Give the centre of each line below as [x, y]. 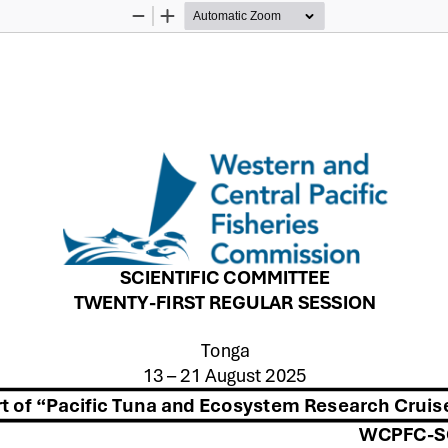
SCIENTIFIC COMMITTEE [224, 275]
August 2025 [255, 373]
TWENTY [111, 299]
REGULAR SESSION [292, 299]
